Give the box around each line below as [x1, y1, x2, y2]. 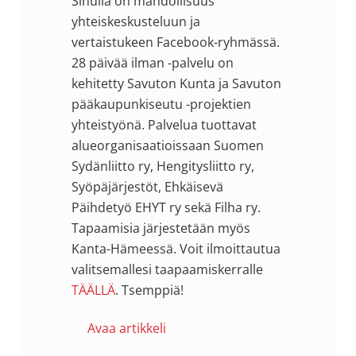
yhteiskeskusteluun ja [71, 12, 200, 30]
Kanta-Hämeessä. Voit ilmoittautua [71, 239, 281, 257]
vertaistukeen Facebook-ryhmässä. [71, 33, 280, 51]
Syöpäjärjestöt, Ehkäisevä [71, 177, 223, 195]
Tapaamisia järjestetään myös [71, 219, 250, 237]
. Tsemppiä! [114, 281, 184, 299]
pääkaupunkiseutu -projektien [71, 95, 251, 113]
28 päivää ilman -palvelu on [71, 53, 234, 72]
